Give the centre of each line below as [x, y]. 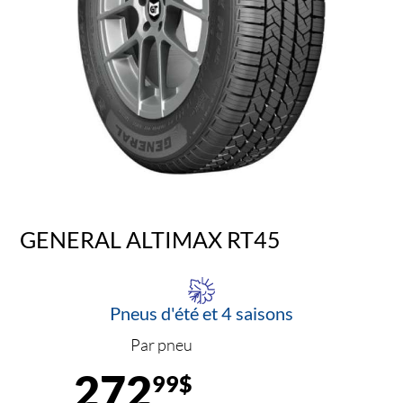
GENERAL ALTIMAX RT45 [151, 239]
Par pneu [161, 345]
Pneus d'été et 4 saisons [201, 313]
